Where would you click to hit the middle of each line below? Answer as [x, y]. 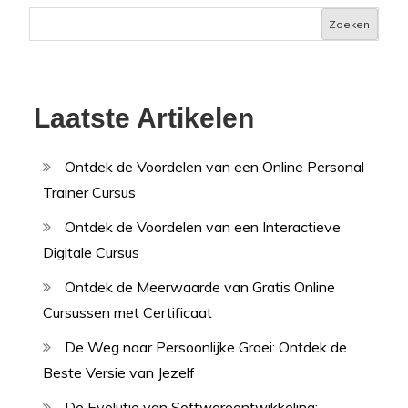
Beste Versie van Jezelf [119, 373]
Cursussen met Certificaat [128, 313]
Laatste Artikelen [144, 118]
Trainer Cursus [90, 193]
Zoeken [350, 24]
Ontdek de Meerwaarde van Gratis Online [200, 287]
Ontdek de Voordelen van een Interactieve [203, 227]
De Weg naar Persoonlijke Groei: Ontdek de [206, 347]
